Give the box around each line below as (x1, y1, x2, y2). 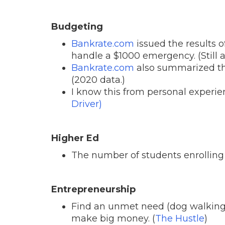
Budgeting (51, 21, 103, 32)
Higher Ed (51, 132, 99, 144)
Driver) (71, 98, 102, 109)
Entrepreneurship (51, 183, 136, 195)
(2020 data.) (71, 74, 125, 85)
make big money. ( (71, 212, 155, 224)
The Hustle (155, 212, 204, 224)
